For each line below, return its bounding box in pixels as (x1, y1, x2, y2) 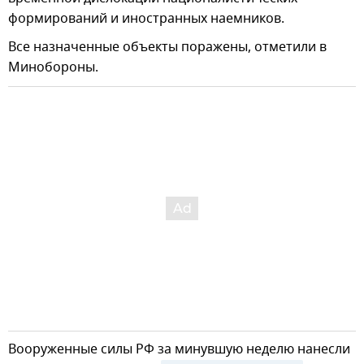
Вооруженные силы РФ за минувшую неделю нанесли (8, 340, 350, 360)
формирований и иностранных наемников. (8, 9, 284, 29)
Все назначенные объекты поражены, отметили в (8, 37, 327, 58)
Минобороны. (8, 58, 98, 78)
